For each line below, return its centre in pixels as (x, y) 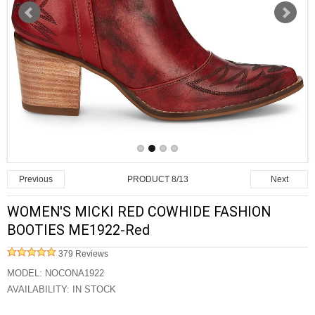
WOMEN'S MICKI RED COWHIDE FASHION (139, 212)
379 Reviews (82, 254)
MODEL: (26, 273)
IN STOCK (93, 289)
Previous (36, 179)
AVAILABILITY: (38, 289)
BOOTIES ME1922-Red (78, 230)
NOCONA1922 (75, 273)
